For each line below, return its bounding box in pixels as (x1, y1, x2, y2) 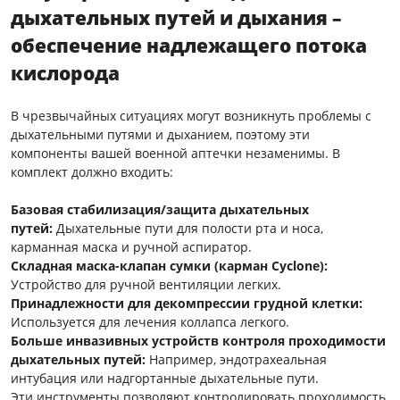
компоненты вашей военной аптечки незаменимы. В (11, 144, 340, 162)
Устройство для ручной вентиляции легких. (11, 275, 281, 293)
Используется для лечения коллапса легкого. (11, 312, 289, 330)
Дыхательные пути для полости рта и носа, (53, 219, 323, 237)
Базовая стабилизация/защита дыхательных (11, 200, 309, 218)
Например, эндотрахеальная (149, 350, 327, 368)
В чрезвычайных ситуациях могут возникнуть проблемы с (11, 106, 371, 124)
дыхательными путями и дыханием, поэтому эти (11, 125, 310, 143)
